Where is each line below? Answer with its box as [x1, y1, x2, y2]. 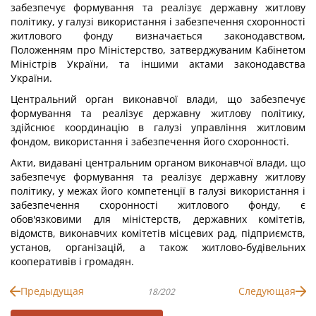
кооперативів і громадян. [11, 255, 134, 268]
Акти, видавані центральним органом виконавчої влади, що [11, 156, 305, 169]
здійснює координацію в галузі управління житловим [11, 121, 305, 134]
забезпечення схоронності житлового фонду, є [11, 198, 305, 212]
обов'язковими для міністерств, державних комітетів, [11, 212, 305, 226]
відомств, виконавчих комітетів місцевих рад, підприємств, [11, 226, 305, 240]
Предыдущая [20, 284, 84, 298]
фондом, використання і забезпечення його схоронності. [11, 135, 289, 148]
